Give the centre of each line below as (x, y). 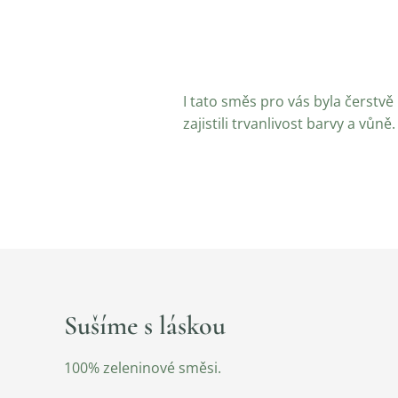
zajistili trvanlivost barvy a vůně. (289, 123)
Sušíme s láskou (145, 326)
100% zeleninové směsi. (144, 368)
